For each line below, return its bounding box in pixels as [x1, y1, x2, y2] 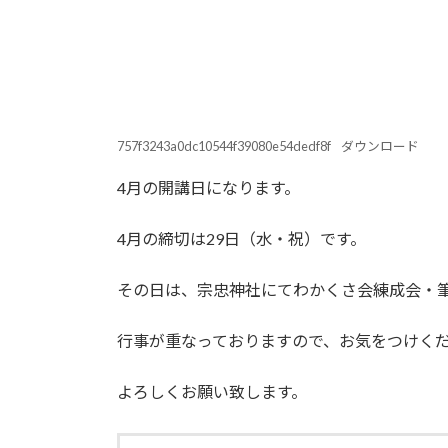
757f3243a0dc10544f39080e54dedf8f [117, 137, 331, 154]
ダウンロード [340, 137, 419, 154]
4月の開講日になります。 [117, 178, 300, 198]
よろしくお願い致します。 [117, 382, 307, 402]
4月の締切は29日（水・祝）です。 [117, 229, 366, 249]
